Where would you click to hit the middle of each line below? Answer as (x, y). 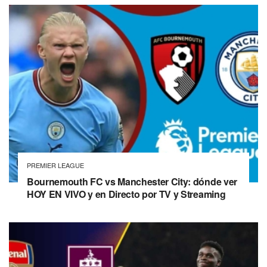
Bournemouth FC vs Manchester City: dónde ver (132, 182)
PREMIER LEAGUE (55, 165)
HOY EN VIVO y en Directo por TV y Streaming (126, 194)
